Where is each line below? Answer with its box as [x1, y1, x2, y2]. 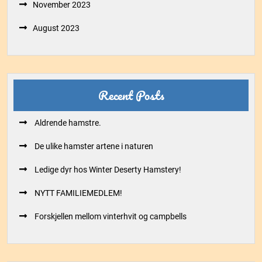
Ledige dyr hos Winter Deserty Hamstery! [33, 165, 181, 174]
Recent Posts [98, 85, 164, 105]
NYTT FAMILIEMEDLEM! [33, 188, 122, 198]
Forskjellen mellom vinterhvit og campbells [33, 212, 187, 221]
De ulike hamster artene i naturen [33, 142, 153, 151]
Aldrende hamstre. [33, 118, 101, 127]
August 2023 [33, 23, 80, 33]
